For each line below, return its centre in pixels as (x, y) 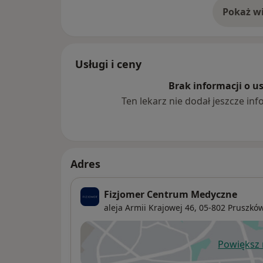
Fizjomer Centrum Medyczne (171, 195)
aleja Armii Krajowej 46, (150, 208)
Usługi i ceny (108, 64)
